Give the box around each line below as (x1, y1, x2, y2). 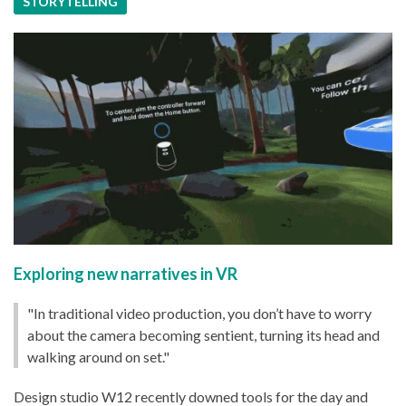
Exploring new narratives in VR (14, 263, 237, 284)
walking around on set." (27, 347, 169, 365)
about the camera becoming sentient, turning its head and (27, 325, 380, 343)
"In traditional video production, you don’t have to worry (27, 304, 372, 322)
